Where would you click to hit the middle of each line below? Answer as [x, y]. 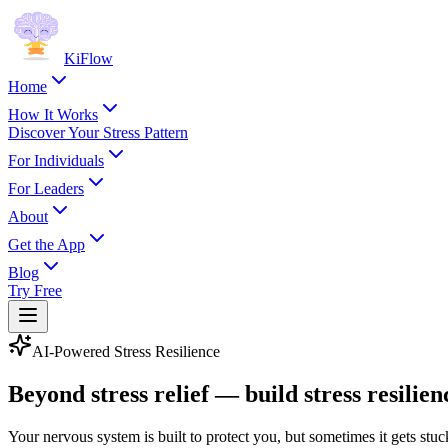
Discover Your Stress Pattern [98, 132]
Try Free [35, 290]
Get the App [46, 244]
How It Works [53, 114]
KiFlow [88, 58]
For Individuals [56, 160]
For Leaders [46, 188]
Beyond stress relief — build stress [187, 393]
